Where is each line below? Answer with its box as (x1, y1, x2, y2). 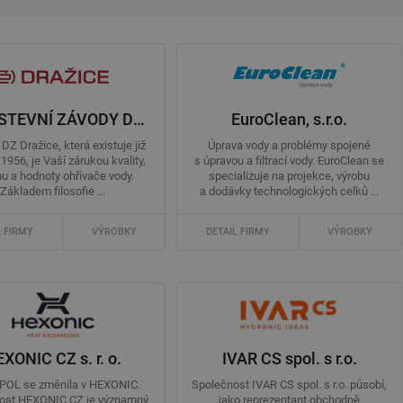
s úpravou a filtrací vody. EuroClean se (194, 154, 385, 168)
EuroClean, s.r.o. (231, 109, 348, 129)
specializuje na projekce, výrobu (209, 169, 371, 184)
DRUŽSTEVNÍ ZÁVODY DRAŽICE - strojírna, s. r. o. (133, 109, 146, 129)
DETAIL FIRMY (205, 226, 270, 237)
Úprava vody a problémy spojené (208, 139, 372, 153)
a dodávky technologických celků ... (200, 184, 380, 199)
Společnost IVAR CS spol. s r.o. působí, (192, 378, 388, 392)
